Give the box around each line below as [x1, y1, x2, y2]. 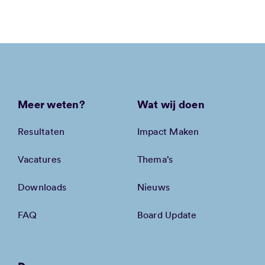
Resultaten [17, 125, 65, 137]
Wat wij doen [137, 96, 205, 111]
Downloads [17, 180, 67, 193]
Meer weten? [17, 96, 85, 111]
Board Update [137, 208, 197, 221]
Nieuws [137, 180, 170, 193]
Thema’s [137, 153, 173, 165]
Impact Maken [137, 125, 199, 137]
